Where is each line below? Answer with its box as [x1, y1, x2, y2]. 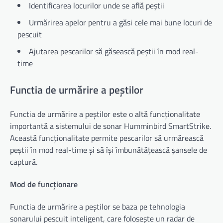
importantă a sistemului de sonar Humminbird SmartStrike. [10, 119, 211, 132]
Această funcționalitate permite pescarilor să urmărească [10, 131, 204, 144]
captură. [10, 155, 37, 168]
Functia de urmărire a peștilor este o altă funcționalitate [10, 108, 200, 120]
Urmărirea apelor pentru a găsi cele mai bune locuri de [29, 16, 212, 29]
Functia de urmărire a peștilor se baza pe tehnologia [10, 201, 185, 213]
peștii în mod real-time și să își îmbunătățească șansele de [10, 143, 207, 156]
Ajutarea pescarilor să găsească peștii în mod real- [29, 45, 199, 58]
